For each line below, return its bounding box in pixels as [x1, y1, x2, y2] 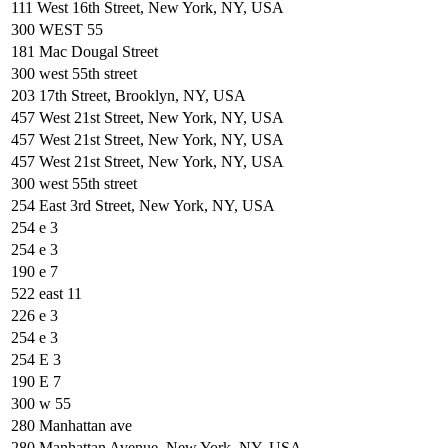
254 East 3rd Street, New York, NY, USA [11, 196, 275, 214]
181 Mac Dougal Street [11, 42, 158, 60]
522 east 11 [11, 284, 82, 302]
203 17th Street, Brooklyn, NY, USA [11, 86, 246, 104]
